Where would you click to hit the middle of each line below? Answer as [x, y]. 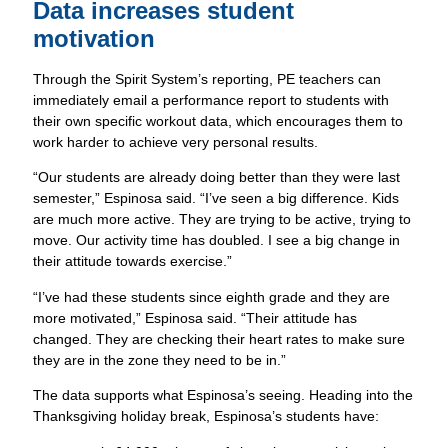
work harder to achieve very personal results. [176, 142]
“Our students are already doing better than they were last [217, 177]
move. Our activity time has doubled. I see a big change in [217, 240]
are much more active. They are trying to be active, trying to [222, 219]
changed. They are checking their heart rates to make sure [219, 338]
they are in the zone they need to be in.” [160, 359]
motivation [94, 39]
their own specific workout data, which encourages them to [218, 121]
